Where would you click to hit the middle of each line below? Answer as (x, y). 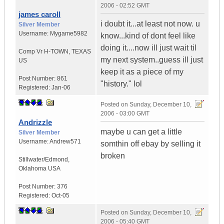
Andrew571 (65, 142)
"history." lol (121, 84)
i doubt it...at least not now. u (150, 24)
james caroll (39, 14)
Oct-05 (60, 196)
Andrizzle (35, 122)
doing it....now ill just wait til (148, 48)
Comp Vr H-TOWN (43, 52)
